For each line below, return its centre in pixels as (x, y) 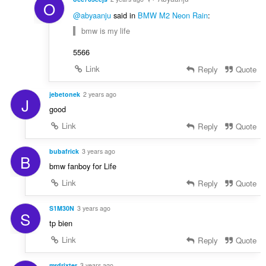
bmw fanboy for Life (83, 166)
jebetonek (64, 94)
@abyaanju (92, 15)
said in (124, 15)
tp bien (61, 223)
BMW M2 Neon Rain (172, 15)
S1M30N (61, 208)
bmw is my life (105, 31)
